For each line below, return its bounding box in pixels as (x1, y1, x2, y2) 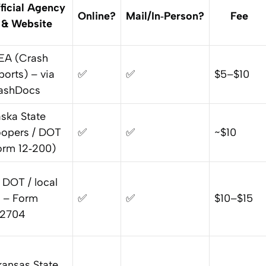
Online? (78, 9, 116, 23)
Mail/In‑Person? (126, 9, 204, 23)
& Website (1, 17, 52, 30)
